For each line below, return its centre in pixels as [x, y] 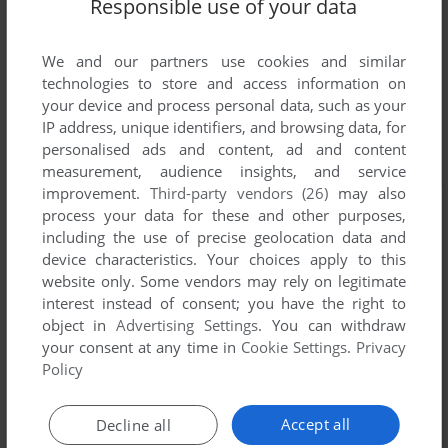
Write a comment [76, 382]
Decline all [133, 425]
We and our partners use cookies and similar [224, 61]
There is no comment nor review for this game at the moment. [223, 312]
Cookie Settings [294, 347]
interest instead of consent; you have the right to [224, 303]
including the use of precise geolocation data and [224, 237]
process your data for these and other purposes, [224, 215]
